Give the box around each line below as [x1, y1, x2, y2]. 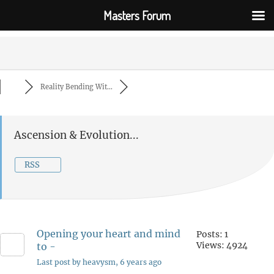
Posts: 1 [196, 229, 228, 240]
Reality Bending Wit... [40, 83, 113, 91]
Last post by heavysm [37, 257, 116, 267]
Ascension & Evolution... [14, 128, 139, 142]
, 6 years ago [116, 257, 161, 267]
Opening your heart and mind [37, 228, 180, 240]
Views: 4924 [196, 240, 248, 251]
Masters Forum [103, 7, 171, 23]
